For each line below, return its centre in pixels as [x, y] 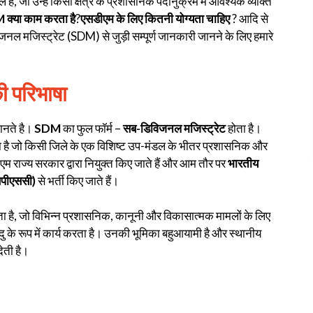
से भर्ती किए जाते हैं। [77, 180]
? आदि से [249, 19]
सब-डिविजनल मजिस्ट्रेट [175, 128]
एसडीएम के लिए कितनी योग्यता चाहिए [155, 19]
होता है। [245, 128]
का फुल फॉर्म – [92, 128]
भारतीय [243, 163]
